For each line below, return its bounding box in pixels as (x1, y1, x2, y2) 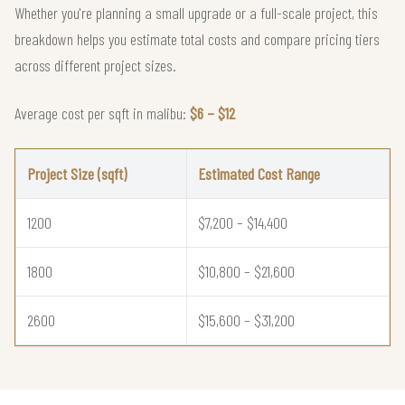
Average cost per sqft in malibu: (14, 102, 190, 123)
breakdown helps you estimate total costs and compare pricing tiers (14, 28, 380, 49)
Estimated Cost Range (198, 163, 320, 184)
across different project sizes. (14, 54, 176, 75)
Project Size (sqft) (27, 163, 127, 184)
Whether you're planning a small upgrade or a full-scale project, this (14, 2, 378, 23)
